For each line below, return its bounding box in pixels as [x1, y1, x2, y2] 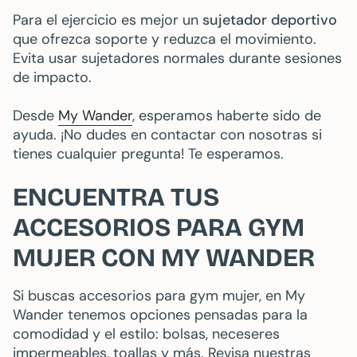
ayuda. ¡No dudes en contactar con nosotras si [13, 125, 322, 145]
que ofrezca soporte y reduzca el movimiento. [13, 29, 316, 49]
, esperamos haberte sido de [132, 106, 321, 126]
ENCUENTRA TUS [13, 182, 219, 214]
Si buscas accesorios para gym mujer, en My [13, 286, 305, 306]
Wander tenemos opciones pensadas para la [13, 305, 308, 325]
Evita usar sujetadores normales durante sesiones [13, 49, 342, 69]
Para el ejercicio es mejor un [13, 10, 202, 30]
